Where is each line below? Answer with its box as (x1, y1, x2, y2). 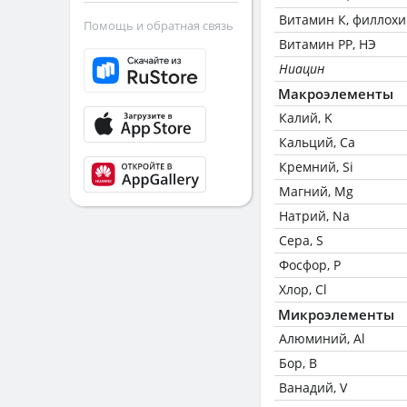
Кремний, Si (279, 158, 353, 175)
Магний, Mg (279, 183, 353, 200)
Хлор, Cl (279, 281, 327, 298)
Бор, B (279, 354, 317, 372)
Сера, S (279, 232, 323, 249)
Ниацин (279, 60, 324, 77)
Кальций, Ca (279, 134, 355, 151)
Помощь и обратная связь (84, 17, 233, 34)
